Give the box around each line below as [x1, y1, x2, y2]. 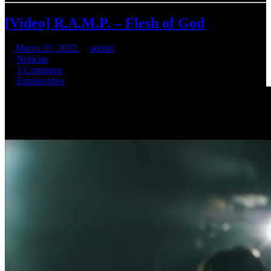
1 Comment [17, 65, 62, 76]
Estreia [17, 76, 43, 87]
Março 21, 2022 [13, 43, 79, 54]
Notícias [17, 54, 48, 65]
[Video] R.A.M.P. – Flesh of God [5, 15, 204, 31]
